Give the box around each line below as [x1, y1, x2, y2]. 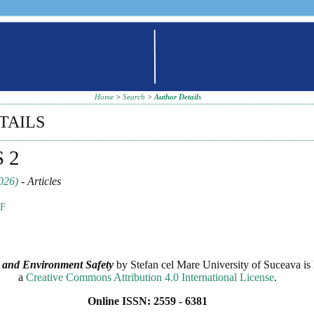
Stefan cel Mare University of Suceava [130, 258, 301, 271]
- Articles [18, 175, 62, 187]
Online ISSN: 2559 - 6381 [88, 294, 208, 307]
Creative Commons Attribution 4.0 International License [26, 271, 275, 283]
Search [122, 93, 145, 102]
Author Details [153, 93, 201, 102]
